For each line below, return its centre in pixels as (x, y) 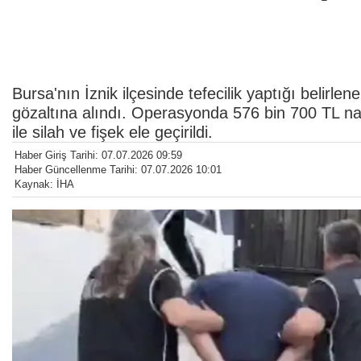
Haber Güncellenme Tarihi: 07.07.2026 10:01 (118, 169)
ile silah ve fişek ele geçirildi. (112, 132)
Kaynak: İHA (44, 184)
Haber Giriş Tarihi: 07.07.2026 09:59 (98, 155)
